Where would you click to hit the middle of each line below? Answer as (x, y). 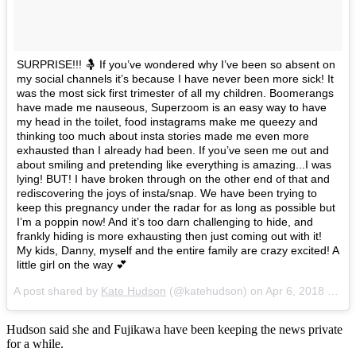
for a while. (35, 343)
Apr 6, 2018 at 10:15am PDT (296, 290)
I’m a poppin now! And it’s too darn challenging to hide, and (165, 221)
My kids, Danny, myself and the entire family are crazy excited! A (178, 250)
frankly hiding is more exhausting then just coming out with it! (169, 236)
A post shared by (57, 290)
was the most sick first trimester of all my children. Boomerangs (175, 93)
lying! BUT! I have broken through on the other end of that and (173, 178)
